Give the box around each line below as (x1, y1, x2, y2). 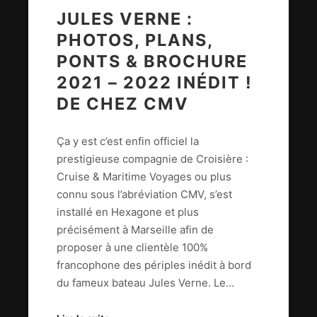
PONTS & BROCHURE (57, 51, 248, 72)
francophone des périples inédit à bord (57, 258, 251, 272)
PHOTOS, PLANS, (57, 30, 213, 51)
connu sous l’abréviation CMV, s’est (57, 187, 232, 201)
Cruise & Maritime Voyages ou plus (57, 169, 231, 183)
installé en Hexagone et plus (57, 204, 199, 219)
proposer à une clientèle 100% (57, 240, 208, 254)
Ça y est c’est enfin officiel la (57, 134, 199, 148)
